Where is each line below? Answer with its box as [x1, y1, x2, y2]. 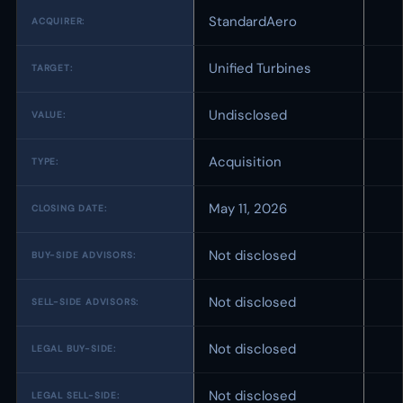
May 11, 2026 [209, 200, 287, 218]
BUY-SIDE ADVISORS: [31, 249, 136, 261]
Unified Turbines [209, 59, 311, 77]
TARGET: [31, 62, 73, 74]
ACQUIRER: [31, 15, 85, 27]
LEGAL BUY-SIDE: [31, 343, 116, 354]
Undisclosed [209, 106, 287, 124]
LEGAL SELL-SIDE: [31, 390, 120, 401]
